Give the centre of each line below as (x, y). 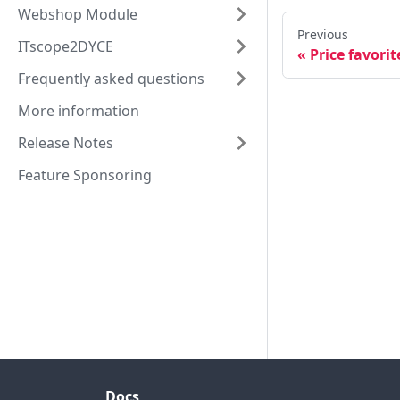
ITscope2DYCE (66, 46)
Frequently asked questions (111, 79)
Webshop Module (78, 14)
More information (79, 111)
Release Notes (66, 143)
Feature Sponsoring (85, 175)
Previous (323, 35)
